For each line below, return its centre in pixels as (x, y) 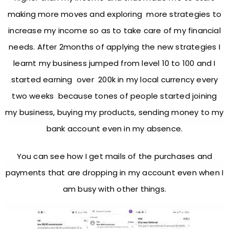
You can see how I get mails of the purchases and (114, 156)
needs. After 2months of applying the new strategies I (114, 47)
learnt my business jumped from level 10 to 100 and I (114, 63)
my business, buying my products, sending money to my (114, 112)
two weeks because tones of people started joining (114, 96)
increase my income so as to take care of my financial (114, 30)
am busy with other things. (114, 189)
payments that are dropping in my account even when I (114, 173)
